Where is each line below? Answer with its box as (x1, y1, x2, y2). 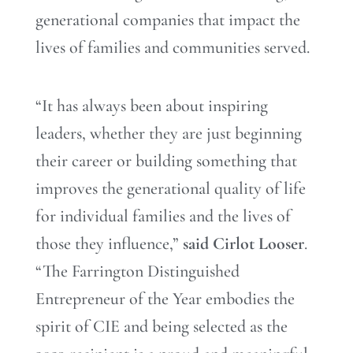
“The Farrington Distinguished (35, 260, 240, 281)
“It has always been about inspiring (35, 95, 268, 116)
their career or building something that (35, 150, 297, 171)
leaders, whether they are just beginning (35, 122, 302, 143)
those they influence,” (35, 232, 183, 254)
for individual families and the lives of (35, 205, 291, 226)
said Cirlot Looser (183, 232, 304, 254)
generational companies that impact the (35, 9, 300, 31)
